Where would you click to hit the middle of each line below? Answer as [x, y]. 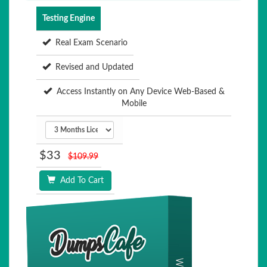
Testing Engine [69, 18]
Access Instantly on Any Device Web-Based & [138, 92]
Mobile [134, 104]
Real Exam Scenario [89, 43]
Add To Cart [80, 181]
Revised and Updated [92, 67]
